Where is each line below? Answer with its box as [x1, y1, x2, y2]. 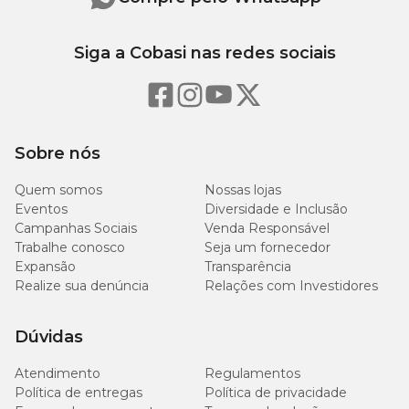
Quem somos [15, 182, 102, 198]
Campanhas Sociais [15, 220, 137, 236]
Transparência [204, 258, 291, 275]
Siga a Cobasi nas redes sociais [73, 43, 336, 63]
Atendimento [15, 365, 100, 382]
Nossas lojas [204, 182, 281, 198]
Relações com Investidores [204, 278, 378, 294]
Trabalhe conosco [15, 239, 125, 256]
